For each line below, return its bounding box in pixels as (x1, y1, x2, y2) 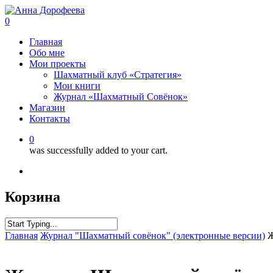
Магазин (29, 102, 65, 113)
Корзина (5, 188, 60, 205)
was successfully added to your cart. (29, 145, 168, 155)
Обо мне (29, 48, 65, 58)
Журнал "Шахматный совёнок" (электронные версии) (40, 230, 265, 241)
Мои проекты (29, 58, 86, 69)
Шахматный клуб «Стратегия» (54, 69, 182, 80)
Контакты (29, 113, 70, 124)
